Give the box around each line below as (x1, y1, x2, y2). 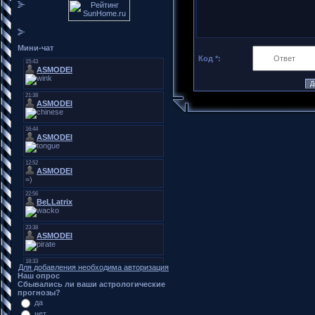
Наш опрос (18, 271, 60, 280)
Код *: (198, 54, 221, 63)
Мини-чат (18, 43, 53, 52)
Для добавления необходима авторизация (18, 262, 169, 271)
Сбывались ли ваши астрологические (18, 279, 165, 288)
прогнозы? (18, 288, 60, 297)
